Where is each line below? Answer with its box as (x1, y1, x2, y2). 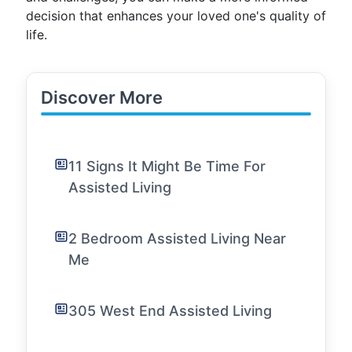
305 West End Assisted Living (68, 302, 272, 319)
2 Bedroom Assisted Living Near (68, 230, 286, 247)
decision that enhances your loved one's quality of (26, 8, 326, 24)
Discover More (41, 87, 163, 108)
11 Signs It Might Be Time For (68, 158, 266, 174)
